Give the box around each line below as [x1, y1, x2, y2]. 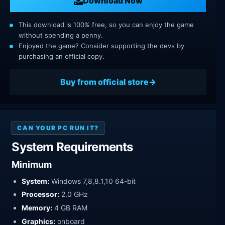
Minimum [12, 159, 52, 170]
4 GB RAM [52, 203, 88, 212]
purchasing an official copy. [19, 52, 104, 61]
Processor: [22, 190, 60, 199]
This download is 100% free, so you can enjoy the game [19, 21, 194, 29]
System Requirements [12, 140, 133, 155]
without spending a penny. [19, 31, 103, 40]
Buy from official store [60, 76, 149, 87]
